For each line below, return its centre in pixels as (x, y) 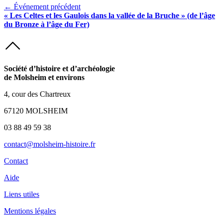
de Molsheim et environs (44, 77)
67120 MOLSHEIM (36, 110)
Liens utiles (22, 194)
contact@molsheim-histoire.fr (50, 144)
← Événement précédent (42, 6)
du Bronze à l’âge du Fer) (47, 24)
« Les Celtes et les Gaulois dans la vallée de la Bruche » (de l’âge (110, 15)
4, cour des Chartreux (37, 94)
